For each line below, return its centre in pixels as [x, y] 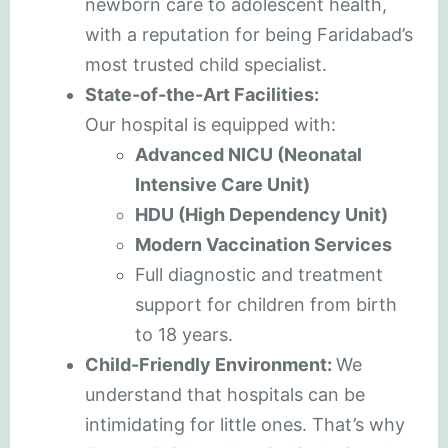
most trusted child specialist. [206, 64]
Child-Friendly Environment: [210, 364]
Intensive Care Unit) [222, 184]
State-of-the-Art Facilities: [202, 94]
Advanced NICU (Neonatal [248, 154]
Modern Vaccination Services [263, 244]
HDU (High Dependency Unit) [261, 214]
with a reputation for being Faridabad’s [249, 34]
